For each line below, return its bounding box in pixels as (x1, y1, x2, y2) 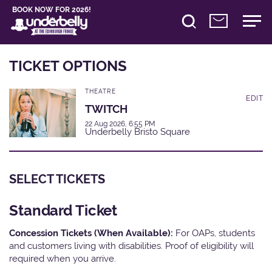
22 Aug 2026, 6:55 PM (85, 119, 155, 128)
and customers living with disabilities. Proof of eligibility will (9, 240, 254, 251)
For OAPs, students (175, 227, 255, 238)
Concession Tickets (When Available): (9, 227, 175, 238)
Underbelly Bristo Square (85, 126, 190, 137)
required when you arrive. (9, 253, 116, 263)
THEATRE (85, 87, 116, 95)
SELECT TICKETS (9, 171, 105, 186)
